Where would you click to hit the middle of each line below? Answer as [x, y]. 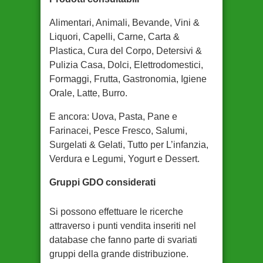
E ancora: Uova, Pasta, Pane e [113, 117]
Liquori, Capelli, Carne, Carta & [114, 37]
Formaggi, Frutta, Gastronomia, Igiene [128, 79]
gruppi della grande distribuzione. [119, 254]
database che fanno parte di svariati [123, 240]
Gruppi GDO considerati [102, 182]
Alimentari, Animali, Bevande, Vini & [124, 23]
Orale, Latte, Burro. [88, 93]
